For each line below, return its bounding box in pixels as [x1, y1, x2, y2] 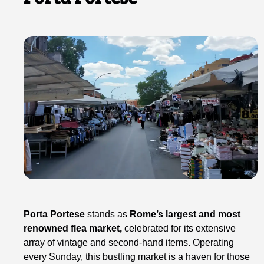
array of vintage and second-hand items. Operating [24, 237, 235, 247]
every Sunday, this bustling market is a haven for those [24, 251, 250, 262]
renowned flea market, [24, 223, 123, 233]
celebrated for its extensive [122, 223, 236, 233]
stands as [85, 209, 130, 219]
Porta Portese [24, 209, 85, 219]
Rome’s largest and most [130, 209, 241, 219]
